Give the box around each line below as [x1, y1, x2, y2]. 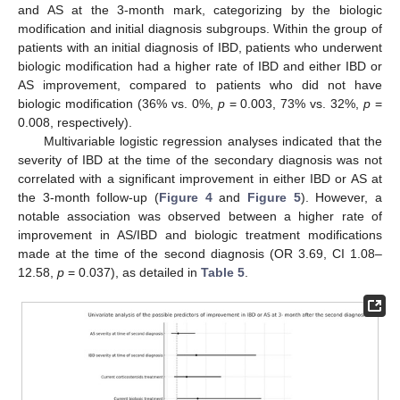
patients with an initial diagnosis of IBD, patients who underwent [18, 39, 382, 54]
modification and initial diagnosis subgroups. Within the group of [18, 21, 382, 36]
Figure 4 [159, 189, 212, 204]
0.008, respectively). [18, 114, 132, 129]
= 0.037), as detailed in [64, 264, 201, 279]
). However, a [300, 189, 383, 204]
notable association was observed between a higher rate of [18, 208, 382, 223]
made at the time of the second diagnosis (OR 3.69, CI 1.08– [18, 246, 382, 261]
